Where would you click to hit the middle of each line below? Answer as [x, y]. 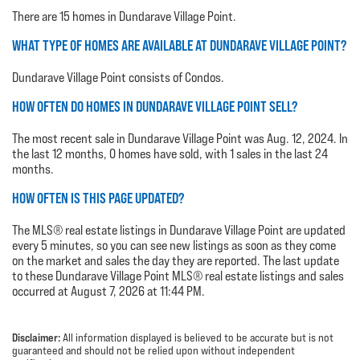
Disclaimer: [36, 337]
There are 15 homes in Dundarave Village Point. [124, 16]
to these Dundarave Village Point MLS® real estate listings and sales [178, 276]
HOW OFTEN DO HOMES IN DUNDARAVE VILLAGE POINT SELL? [155, 106]
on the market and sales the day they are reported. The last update [176, 260]
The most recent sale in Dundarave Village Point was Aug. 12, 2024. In [180, 138]
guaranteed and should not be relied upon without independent [153, 350]
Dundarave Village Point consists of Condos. [118, 77]
